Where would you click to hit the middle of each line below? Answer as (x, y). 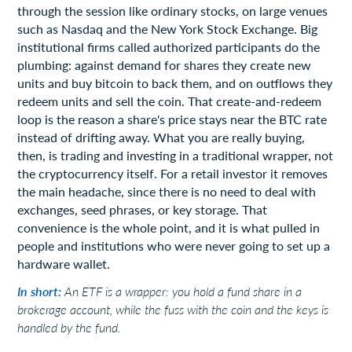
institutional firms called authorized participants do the (169, 46)
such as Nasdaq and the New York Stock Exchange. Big (168, 28)
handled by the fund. (70, 327)
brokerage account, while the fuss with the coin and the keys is (173, 309)
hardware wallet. (64, 263)
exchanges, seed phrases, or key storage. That (143, 209)
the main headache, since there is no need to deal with (167, 191)
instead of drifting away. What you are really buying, (161, 137)
